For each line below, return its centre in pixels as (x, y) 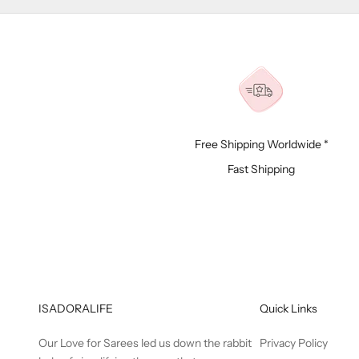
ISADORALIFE (76, 309)
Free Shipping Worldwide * (261, 144)
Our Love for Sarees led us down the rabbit (145, 343)
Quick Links (288, 309)
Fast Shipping (262, 169)
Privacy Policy (293, 343)
